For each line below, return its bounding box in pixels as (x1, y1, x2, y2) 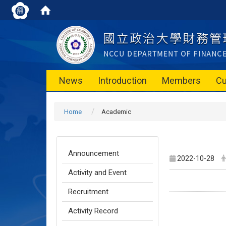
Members (162, 75, 201, 86)
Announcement (68, 149, 119, 158)
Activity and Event (68, 168, 127, 177)
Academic (101, 108, 131, 116)
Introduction (98, 75, 147, 86)
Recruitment (68, 187, 108, 196)
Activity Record (68, 206, 118, 215)
